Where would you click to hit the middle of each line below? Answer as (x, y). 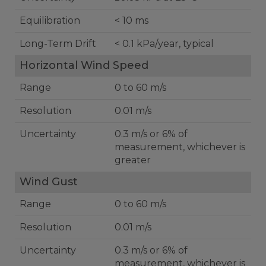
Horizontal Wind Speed (84, 65)
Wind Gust (49, 182)
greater (133, 160)
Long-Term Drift (58, 44)
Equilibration (50, 20)
